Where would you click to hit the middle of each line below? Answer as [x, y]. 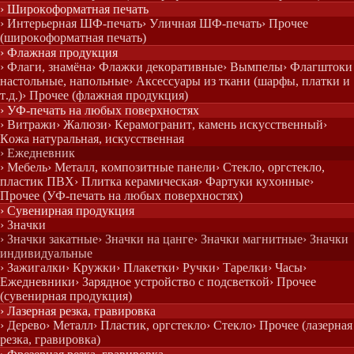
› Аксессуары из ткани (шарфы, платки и [239, 81]
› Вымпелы [253, 67]
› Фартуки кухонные [254, 181]
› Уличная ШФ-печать [202, 23]
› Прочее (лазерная [302, 325]
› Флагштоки [318, 67]
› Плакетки [146, 267]
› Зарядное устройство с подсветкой [172, 282]
